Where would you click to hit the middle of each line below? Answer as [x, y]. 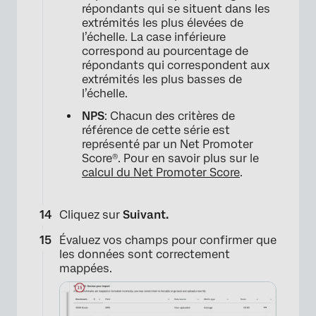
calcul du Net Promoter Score [161, 172]
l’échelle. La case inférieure [154, 37]
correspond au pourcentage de [165, 51]
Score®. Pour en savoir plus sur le [170, 158]
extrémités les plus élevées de [163, 23]
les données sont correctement [145, 254]
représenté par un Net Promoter [168, 144]
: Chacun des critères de [170, 116]
